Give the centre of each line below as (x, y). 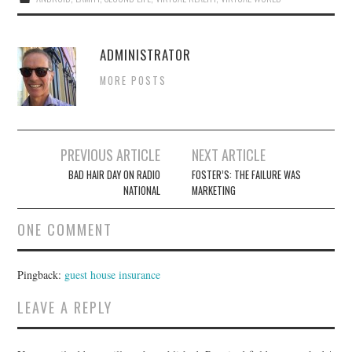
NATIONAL (141, 190)
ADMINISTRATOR (146, 54)
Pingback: (41, 274)
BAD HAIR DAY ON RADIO (114, 174)
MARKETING (214, 190)
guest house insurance (113, 274)
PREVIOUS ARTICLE (110, 154)
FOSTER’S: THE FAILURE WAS (247, 174)
